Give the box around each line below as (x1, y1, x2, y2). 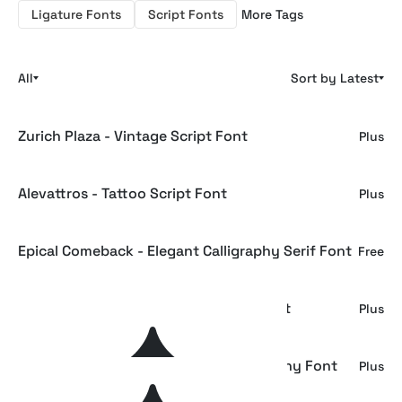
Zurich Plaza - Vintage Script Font (18, 127, 248, 145)
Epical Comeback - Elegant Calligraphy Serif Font (18, 241, 352, 260)
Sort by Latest (291, 70, 379, 86)
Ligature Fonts (31, 6, 121, 22)
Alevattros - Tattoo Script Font (18, 184, 227, 203)
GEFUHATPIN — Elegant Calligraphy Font (18, 299, 291, 318)
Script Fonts (148, 6, 223, 22)
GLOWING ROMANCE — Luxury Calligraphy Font (18, 356, 337, 375)
